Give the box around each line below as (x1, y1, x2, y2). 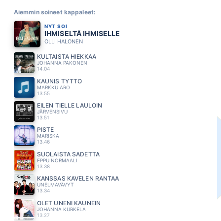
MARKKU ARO (37, 84, 70, 90)
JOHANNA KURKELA (37, 206, 86, 212)
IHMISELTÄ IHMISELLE (44, 29, 120, 37)
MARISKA (37, 133, 59, 139)
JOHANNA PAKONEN (37, 60, 87, 66)
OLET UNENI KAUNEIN (37, 199, 101, 207)
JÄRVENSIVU (37, 108, 68, 114)
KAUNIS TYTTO (37, 77, 82, 85)
